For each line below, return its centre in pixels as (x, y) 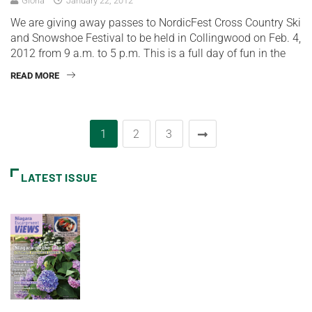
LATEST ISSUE (59, 178)
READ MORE (35, 76)
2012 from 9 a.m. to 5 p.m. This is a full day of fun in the (148, 54)
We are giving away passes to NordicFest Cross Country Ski (156, 23)
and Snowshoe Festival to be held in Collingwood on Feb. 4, (156, 38)
